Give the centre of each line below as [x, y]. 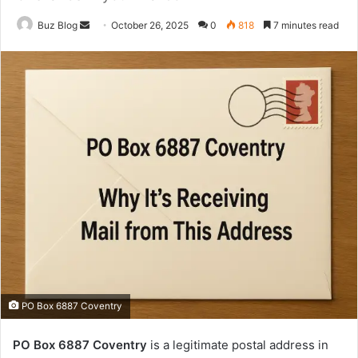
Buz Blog [58, 25]
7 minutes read [305, 25]
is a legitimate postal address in [238, 344]
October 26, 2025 [150, 25]
